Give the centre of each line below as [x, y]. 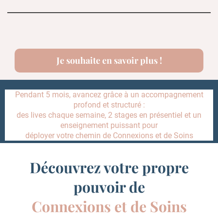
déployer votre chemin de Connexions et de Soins [109, 136]
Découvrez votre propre [109, 168]
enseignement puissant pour [109, 126]
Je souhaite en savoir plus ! [109, 61]
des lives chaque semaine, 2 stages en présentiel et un [109, 115]
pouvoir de [109, 187]
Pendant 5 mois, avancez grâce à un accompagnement [109, 95]
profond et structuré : [109, 105]
